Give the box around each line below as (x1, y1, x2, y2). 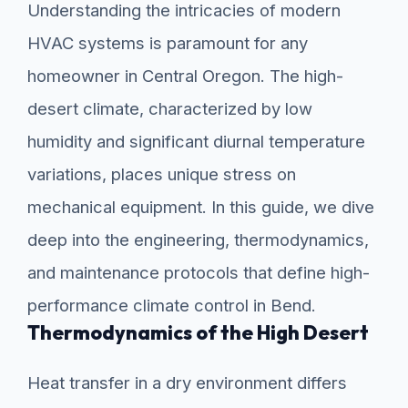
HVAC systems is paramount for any (27, 33, 308, 54)
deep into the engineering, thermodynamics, (27, 229, 369, 250)
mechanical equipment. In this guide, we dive (27, 197, 374, 218)
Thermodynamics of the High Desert (27, 320, 369, 346)
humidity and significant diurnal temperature (27, 131, 365, 152)
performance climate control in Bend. (27, 295, 316, 316)
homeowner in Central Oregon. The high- (27, 66, 343, 87)
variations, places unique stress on (27, 164, 296, 185)
